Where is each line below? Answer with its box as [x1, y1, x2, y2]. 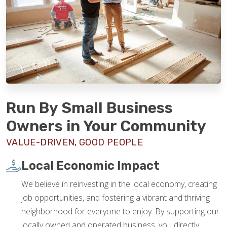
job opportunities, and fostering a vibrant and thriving [21, 192, 210, 204]
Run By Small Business [6, 99, 173, 118]
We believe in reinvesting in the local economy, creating [21, 178, 217, 190]
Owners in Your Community [6, 117, 206, 136]
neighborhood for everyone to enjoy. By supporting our [21, 206, 219, 217]
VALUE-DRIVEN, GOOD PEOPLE [6, 137, 143, 148]
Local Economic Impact [21, 159, 160, 173]
